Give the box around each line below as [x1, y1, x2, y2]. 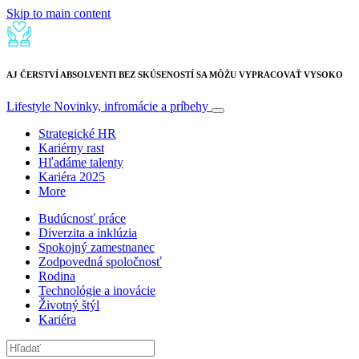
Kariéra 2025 [38, 169, 105, 184]
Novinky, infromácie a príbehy [54, 99, 208, 113]
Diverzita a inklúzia [38, 225, 137, 240]
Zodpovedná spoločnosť [38, 254, 162, 268]
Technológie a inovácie [38, 283, 155, 297]
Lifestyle [6, 99, 54, 113]
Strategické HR [38, 126, 116, 140]
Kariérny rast [38, 140, 104, 155]
